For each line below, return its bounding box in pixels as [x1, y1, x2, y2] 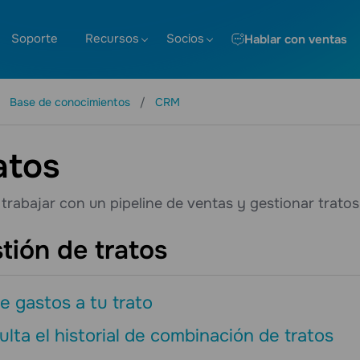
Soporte [11, 31, 58, 47]
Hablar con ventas [244, 31, 347, 47]
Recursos [85, 31, 139, 47]
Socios [166, 31, 204, 47]
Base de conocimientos [9, 95, 133, 109]
